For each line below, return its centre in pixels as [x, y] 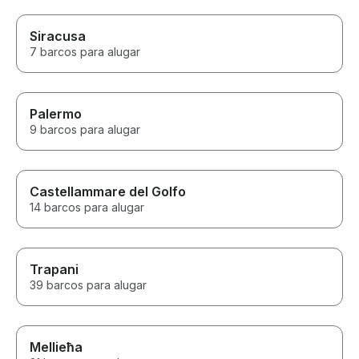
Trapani [54, 270]
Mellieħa [56, 347]
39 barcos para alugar [88, 285]
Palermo [56, 114]
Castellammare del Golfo [108, 192]
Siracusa [58, 36]
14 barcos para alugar [87, 208]
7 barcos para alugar [85, 52]
